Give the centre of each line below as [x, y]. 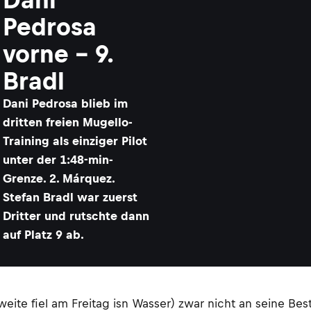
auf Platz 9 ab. [43, 235]
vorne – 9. [58, 54]
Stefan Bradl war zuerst [70, 197]
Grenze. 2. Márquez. [59, 178]
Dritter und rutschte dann [76, 216]
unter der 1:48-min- [58, 160]
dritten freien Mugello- [68, 122]
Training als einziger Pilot [75, 141]
